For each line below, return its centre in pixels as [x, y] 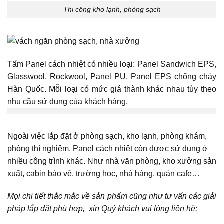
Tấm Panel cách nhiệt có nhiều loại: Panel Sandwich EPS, [112, 64]
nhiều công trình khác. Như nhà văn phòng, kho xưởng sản [112, 161]
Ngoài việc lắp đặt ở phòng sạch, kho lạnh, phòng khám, [107, 136]
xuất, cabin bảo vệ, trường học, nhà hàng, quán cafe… [105, 173]
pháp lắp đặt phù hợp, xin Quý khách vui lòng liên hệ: [102, 209]
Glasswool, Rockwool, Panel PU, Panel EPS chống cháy [112, 77]
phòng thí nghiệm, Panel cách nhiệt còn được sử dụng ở [108, 148]
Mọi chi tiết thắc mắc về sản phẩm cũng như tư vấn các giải [112, 196]
